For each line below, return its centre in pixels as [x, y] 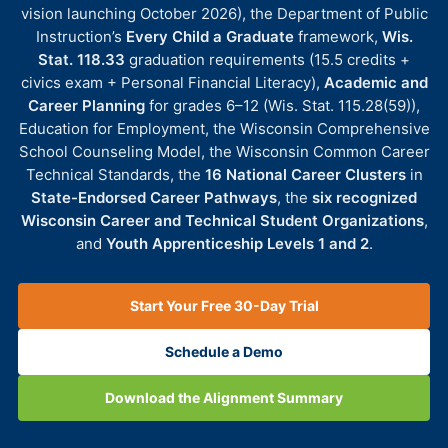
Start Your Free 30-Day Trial [224, 306]
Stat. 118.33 [81, 60]
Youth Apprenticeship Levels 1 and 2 [237, 244]
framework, [337, 37]
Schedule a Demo [224, 352]
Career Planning [86, 106]
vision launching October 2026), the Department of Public [224, 14]
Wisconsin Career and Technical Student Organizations [222, 221]
